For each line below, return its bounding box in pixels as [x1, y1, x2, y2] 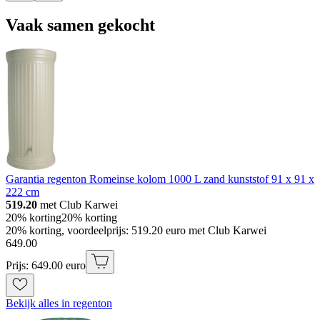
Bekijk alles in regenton [6, 297, 112, 310]
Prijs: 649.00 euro [6, 259, 86, 272]
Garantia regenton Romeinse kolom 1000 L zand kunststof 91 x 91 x [6, 173, 314, 186]
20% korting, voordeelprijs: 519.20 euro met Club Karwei [6, 224, 266, 237]
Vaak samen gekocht [6, 15, 155, 34]
